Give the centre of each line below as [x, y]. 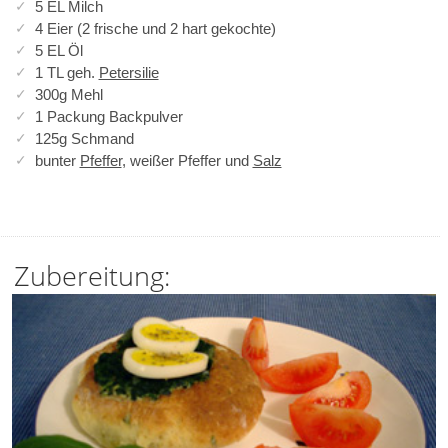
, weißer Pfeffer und [187, 160]
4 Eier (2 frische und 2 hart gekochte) [155, 28]
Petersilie [128, 72]
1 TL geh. [66, 72]
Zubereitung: [91, 276]
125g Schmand [84, 138]
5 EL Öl [58, 50]
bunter [57, 160]
